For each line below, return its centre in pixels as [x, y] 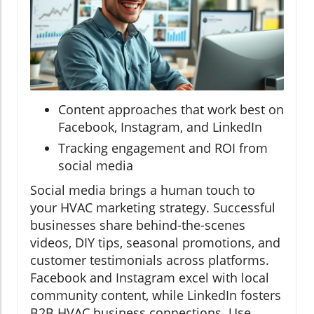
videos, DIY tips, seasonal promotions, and [155, 242]
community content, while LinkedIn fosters [156, 295]
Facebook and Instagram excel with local [150, 277]
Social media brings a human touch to [143, 190]
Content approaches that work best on [171, 109]
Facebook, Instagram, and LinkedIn [160, 127]
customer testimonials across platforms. [150, 260]
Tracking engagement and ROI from [163, 148]
